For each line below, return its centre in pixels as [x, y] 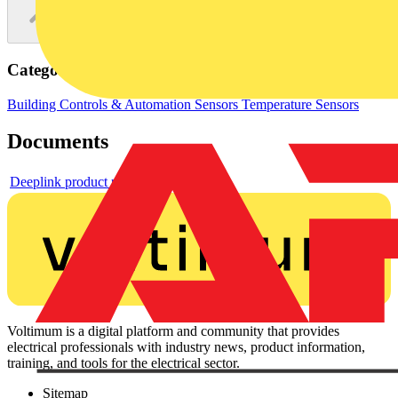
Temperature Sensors [300, 104]
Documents [58, 142]
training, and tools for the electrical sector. [123, 362]
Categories [45, 69]
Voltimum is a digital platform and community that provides [173, 330]
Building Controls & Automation [101, 104]
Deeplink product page [74, 182]
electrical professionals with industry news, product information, [186, 346]
